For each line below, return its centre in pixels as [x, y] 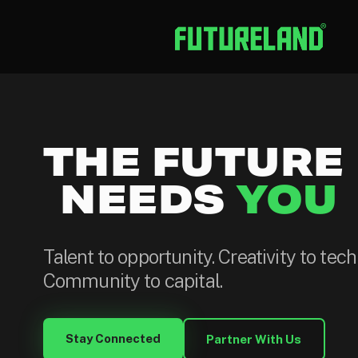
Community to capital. [132, 280]
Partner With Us [254, 339]
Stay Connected [113, 338]
